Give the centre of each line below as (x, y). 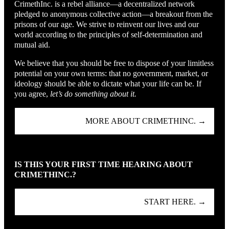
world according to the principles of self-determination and (108, 35)
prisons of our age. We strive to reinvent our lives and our (107, 25)
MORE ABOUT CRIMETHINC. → (146, 121)
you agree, (32, 94)
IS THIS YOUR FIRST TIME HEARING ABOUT (104, 165)
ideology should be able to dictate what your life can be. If (108, 84)
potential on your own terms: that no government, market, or (111, 74)
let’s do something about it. (93, 94)
